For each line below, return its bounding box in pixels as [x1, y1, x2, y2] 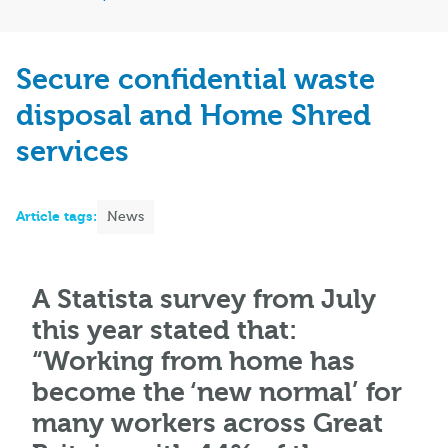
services [16, 135, 129, 169]
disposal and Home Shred [16, 99, 371, 133]
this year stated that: [32, 315, 297, 347]
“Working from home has [32, 346, 355, 378]
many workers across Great [32, 408, 383, 440]
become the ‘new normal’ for [32, 377, 402, 409]
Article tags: [16, 208, 97, 226]
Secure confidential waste [16, 63, 375, 97]
